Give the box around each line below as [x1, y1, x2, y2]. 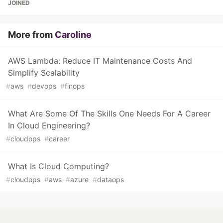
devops [32, 82, 56, 91]
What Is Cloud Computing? [8, 161, 109, 172]
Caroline [55, 29, 92, 40]
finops [65, 82, 85, 91]
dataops [97, 175, 124, 184]
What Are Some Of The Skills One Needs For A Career [8, 109, 211, 119]
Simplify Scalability [8, 68, 80, 78]
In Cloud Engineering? [8, 120, 90, 131]
